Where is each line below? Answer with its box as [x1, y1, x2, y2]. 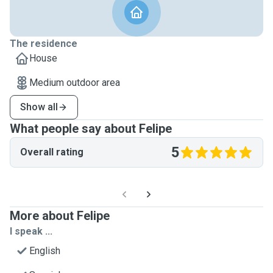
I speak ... [10, 225, 52, 237]
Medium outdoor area [29, 77, 120, 88]
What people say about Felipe [10, 121, 172, 136]
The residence [10, 38, 77, 49]
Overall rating [20, 146, 83, 158]
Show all [20, 101, 58, 113]
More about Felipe [10, 208, 110, 223]
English [29, 245, 60, 257]
